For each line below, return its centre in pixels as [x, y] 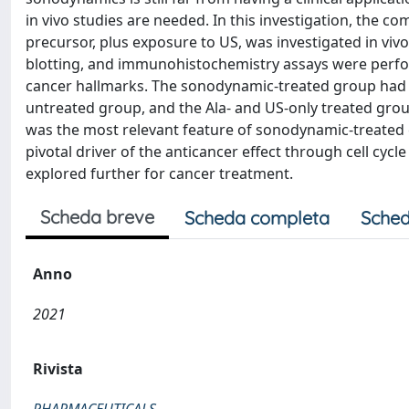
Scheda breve [97, 217]
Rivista [58, 369]
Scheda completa [257, 218]
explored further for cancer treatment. [159, 173]
